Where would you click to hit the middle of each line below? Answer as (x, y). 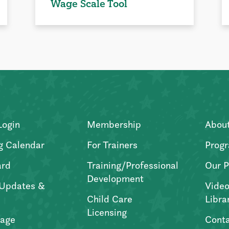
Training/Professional (132, 165)
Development (115, 178)
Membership (114, 124)
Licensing (107, 212)
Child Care (109, 199)
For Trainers (112, 144)
